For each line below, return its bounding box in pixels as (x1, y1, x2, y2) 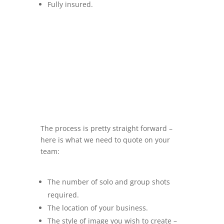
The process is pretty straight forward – (40, 123, 172, 133)
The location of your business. (47, 203, 148, 212)
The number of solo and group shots (47, 177, 170, 186)
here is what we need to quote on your (40, 135, 170, 144)
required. (47, 190, 79, 199)
